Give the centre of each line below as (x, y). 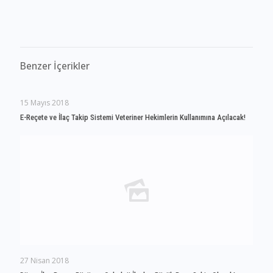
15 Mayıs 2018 (44, 103)
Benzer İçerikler (55, 66)
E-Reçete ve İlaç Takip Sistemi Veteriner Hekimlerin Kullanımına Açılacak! (133, 117)
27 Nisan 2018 (44, 261)
